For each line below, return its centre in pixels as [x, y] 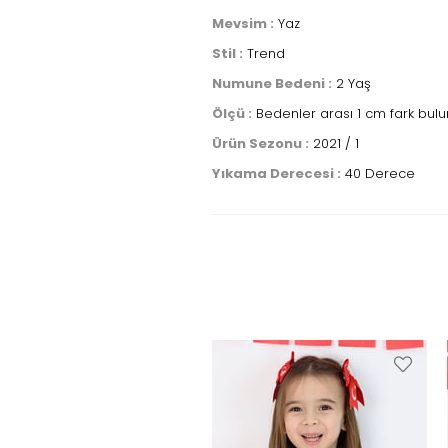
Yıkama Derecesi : [276, 173]
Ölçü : [232, 113]
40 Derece [378, 173]
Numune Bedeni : [272, 83]
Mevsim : [243, 23]
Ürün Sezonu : [260, 143]
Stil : [227, 53]
